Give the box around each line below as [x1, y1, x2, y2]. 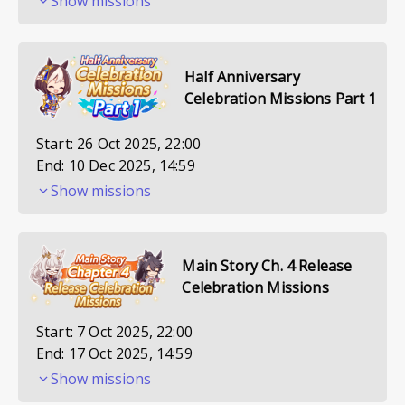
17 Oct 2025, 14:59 [68, 343, 193, 363]
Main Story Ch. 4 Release [182, 255, 353, 276]
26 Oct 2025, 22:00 [77, 133, 202, 154]
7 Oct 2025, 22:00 [77, 321, 193, 342]
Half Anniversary [184, 66, 300, 87]
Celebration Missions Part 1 [184, 88, 377, 108]
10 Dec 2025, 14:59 [68, 155, 195, 175]
